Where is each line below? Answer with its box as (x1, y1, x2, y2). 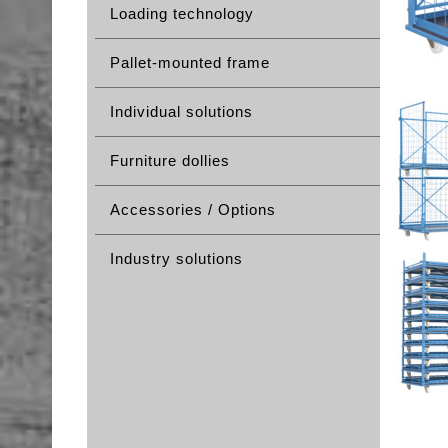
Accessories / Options (110, 201, 276, 218)
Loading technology (110, 5, 254, 22)
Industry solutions (110, 250, 243, 267)
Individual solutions (110, 103, 253, 120)
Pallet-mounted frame (110, 54, 270, 71)
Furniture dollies (110, 152, 230, 169)
